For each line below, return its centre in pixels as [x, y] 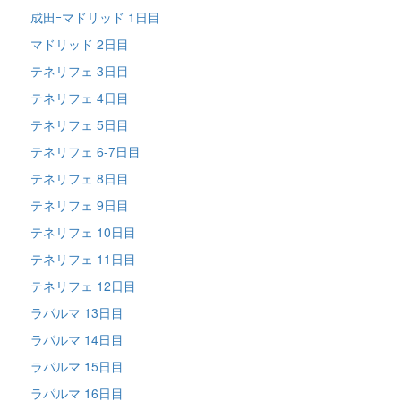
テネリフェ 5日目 [80, 124]
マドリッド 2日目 [80, 43]
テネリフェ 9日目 [80, 205]
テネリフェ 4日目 [80, 97]
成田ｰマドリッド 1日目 [95, 17]
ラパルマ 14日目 [77, 339]
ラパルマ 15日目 [77, 366]
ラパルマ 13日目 [77, 312]
